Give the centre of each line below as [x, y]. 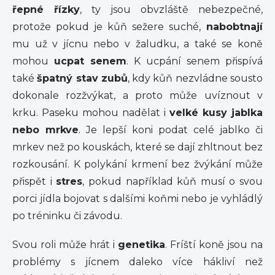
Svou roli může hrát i [65, 245]
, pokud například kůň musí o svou [172, 181]
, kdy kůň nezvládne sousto [195, 78]
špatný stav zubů [82, 78]
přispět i [34, 181]
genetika [141, 245]
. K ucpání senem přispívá [195, 61]
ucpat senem [90, 61]
